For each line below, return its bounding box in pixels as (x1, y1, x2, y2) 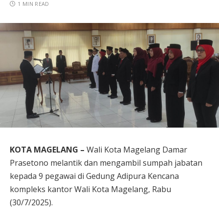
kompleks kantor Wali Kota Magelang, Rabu (10, 184, 171, 195)
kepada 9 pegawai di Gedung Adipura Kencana (10, 171, 179, 182)
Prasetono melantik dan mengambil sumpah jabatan (10, 157, 202, 169)
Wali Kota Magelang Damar (87, 144, 187, 155)
